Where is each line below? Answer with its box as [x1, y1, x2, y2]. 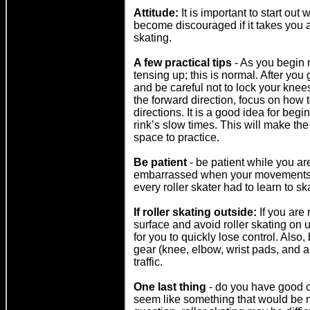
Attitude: [134, 7, 179, 19]
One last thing [134, 281, 206, 293]
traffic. [134, 256, 163, 268]
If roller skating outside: [134, 206, 257, 218]
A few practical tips [134, 57, 232, 69]
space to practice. [134, 131, 219, 143]
